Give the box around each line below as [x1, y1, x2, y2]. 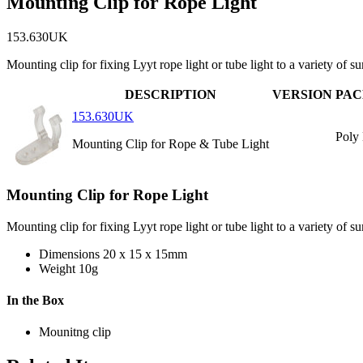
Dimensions [39, 246, 100, 261]
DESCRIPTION [125, 88, 216, 102]
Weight [39, 261, 75, 275]
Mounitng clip [39, 325, 111, 340]
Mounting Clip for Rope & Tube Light [72, 137, 269, 152]
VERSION [272, 88, 332, 102]
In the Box [6, 293, 64, 307]
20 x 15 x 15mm [103, 246, 187, 261]
